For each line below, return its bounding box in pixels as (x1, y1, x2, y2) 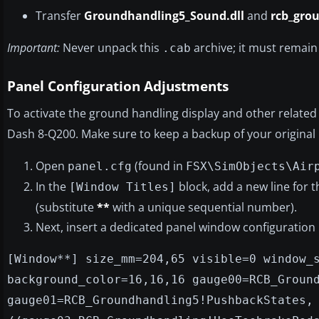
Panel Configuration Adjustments (7, 76, 229, 95)
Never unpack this (60, 39, 162, 56)
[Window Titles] (69, 179, 176, 194)
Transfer (36, 7, 84, 23)
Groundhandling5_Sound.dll (84, 7, 244, 23)
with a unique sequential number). (110, 199, 297, 215)
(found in (132, 157, 186, 174)
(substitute (36, 199, 97, 215)
